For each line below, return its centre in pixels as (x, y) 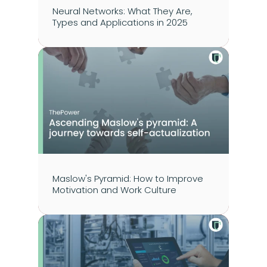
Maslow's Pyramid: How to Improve (128, 179)
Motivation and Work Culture (114, 190)
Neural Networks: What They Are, (122, 11)
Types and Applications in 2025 (120, 23)
